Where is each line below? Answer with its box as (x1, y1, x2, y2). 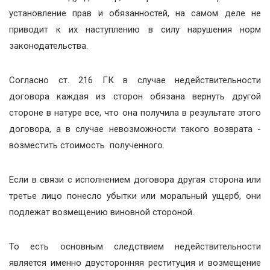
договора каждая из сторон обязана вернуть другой (9, 91, 261, 102)
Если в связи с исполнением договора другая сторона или (9, 174, 261, 185)
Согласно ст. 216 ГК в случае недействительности (9, 75, 261, 86)
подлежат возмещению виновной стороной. (9, 207, 194, 218)
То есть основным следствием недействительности (9, 241, 261, 252)
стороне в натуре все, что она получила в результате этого (9, 107, 261, 118)
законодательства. (9, 40, 88, 51)
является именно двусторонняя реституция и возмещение (9, 257, 261, 268)
